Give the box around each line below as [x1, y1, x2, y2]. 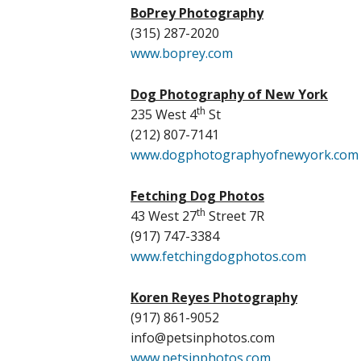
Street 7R [205, 207, 264, 225]
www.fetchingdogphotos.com [131, 247, 306, 265]
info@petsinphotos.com [131, 329, 275, 346]
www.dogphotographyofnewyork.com [131, 146, 359, 164]
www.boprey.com [131, 44, 233, 62]
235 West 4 [131, 106, 197, 123]
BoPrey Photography [131, 4, 263, 22]
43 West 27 [131, 207, 197, 225]
